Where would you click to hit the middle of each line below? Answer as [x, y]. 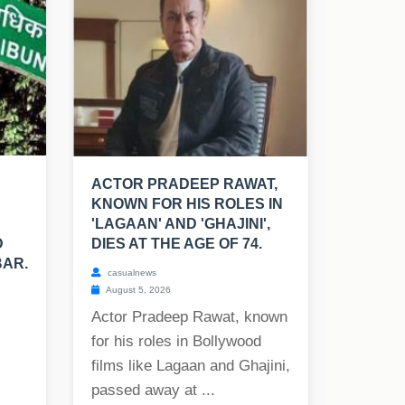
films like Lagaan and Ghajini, [191, 366]
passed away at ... [153, 391]
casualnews [131, 273]
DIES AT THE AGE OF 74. [177, 244]
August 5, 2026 [137, 290]
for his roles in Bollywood [176, 342]
